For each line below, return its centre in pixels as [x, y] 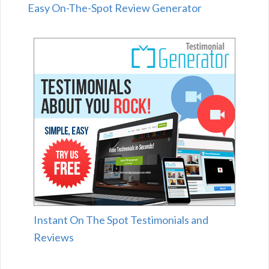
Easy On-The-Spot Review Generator [115, 8]
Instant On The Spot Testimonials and [121, 220]
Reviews [54, 237]
